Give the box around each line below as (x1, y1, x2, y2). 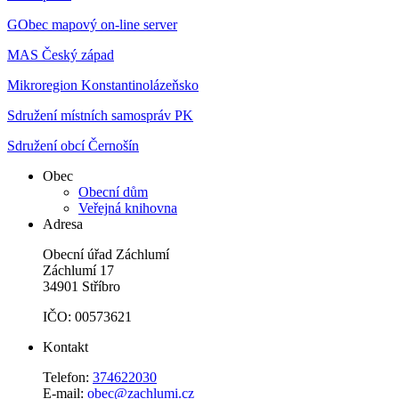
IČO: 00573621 (43, 308, 132, 324)
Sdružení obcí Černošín (7, 137, 139, 153)
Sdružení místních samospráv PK (7, 107, 193, 123)
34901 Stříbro (43, 278, 120, 294)
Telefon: (43, 369, 93, 385)
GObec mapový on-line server (7, 16, 177, 32)
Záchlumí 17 (43, 262, 114, 278)
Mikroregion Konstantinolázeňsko (7, 77, 199, 93)
